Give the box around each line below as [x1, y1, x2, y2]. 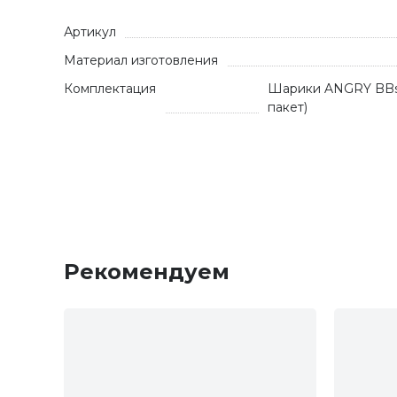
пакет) [268, 99, 307, 115]
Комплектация [64, 81, 156, 97]
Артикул [64, 24, 116, 40]
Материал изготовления [64, 52, 218, 68]
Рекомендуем [64, 259, 230, 284]
